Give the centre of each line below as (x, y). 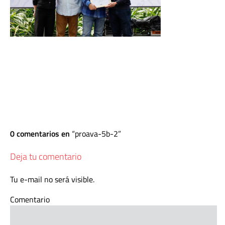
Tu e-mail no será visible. (52, 179)
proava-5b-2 (96, 134)
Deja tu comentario (46, 156)
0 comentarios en (41, 134)
